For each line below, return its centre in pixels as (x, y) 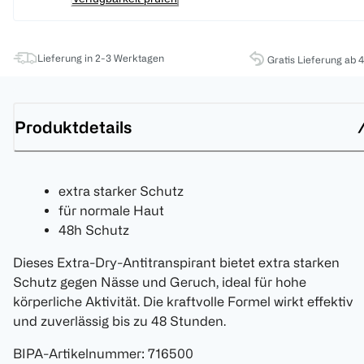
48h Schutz (94, 230)
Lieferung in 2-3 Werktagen (101, 58)
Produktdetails (73, 127)
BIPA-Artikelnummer (77, 354)
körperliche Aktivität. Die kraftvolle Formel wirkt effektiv (183, 302)
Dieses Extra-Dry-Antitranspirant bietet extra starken (176, 263)
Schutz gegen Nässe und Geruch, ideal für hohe (160, 282)
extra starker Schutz (121, 191)
